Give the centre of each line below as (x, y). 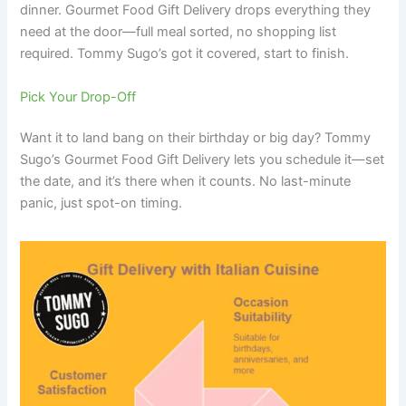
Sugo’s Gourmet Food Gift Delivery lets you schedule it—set (203, 160)
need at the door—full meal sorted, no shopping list (179, 32)
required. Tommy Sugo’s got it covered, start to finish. (185, 54)
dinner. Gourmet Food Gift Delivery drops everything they (196, 10)
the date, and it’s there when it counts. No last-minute (186, 182)
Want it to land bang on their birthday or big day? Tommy (196, 138)
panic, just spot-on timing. (101, 203)
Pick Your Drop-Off (78, 97)
